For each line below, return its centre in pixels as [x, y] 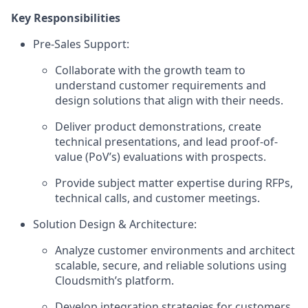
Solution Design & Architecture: [115, 224]
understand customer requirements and [161, 85]
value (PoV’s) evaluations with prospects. [161, 156]
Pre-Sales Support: [81, 44]
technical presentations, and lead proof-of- [166, 141]
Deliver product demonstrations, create [158, 126]
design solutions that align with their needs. [169, 100]
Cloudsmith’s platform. [114, 280]
